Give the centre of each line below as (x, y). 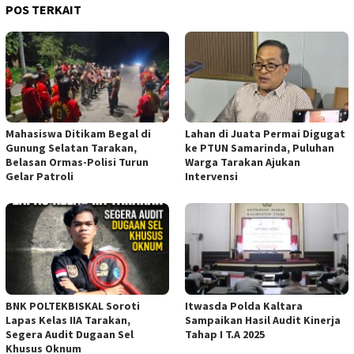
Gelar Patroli (40, 177)
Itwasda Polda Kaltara (244, 306)
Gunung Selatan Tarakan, (71, 148)
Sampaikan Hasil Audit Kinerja (263, 320)
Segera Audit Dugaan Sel (70, 335)
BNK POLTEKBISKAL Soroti (73, 306)
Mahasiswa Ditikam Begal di (78, 134)
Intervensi (211, 177)
